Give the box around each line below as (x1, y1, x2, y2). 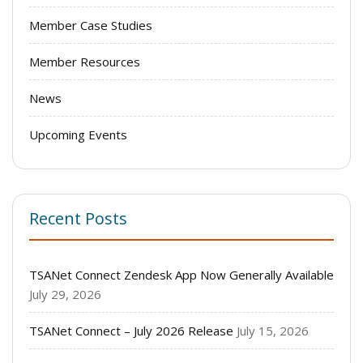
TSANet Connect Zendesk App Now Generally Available (29, 266, 334, 283)
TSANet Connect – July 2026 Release (29, 322, 233, 339)
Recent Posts (29, 207, 127, 229)
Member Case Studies (29, 16, 152, 33)
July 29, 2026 (29, 285, 101, 302)
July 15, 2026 (237, 322, 309, 339)
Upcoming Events (29, 126, 127, 143)
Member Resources (29, 53, 140, 70)
